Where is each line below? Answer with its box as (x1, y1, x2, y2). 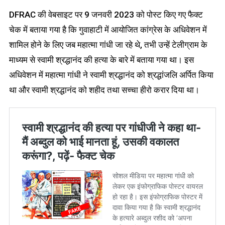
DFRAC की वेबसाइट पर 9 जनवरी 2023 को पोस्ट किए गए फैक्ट (9, 9, 203, 20)
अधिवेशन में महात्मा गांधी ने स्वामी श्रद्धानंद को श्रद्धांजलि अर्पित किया (9, 69, 213, 80)
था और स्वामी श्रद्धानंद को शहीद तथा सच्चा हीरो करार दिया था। (9, 84, 199, 95)
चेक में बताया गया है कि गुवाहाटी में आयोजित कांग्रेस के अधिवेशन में (9, 24, 207, 35)
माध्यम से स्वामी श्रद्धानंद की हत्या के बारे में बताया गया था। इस (9, 54, 194, 65)
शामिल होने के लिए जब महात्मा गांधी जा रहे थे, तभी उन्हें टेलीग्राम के (9, 39, 207, 50)
